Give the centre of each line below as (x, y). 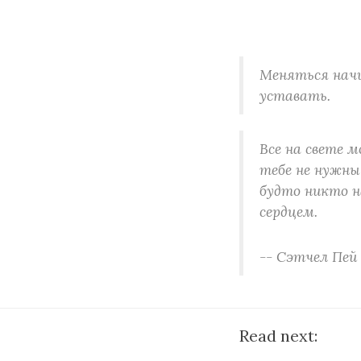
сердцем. (288, 212)
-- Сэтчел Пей (308, 257)
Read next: (278, 336)
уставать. (295, 95)
